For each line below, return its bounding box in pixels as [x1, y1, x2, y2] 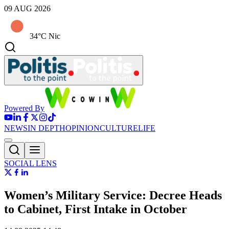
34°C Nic [30, 32, 60, 40]
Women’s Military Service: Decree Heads [4, 188, 222, 202]
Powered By [4, 104, 44, 112]
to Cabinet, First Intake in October [4, 202, 187, 216]
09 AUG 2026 [4, 4, 51, 13]
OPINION [65, 124, 100, 132]
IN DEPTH [28, 124, 65, 132]
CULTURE [100, 124, 138, 132]
